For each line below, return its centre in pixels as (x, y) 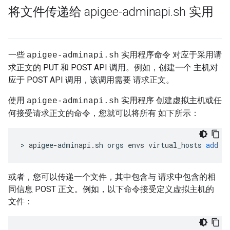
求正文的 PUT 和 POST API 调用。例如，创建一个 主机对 (113, 68)
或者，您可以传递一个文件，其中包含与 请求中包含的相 (112, 177)
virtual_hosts (175, 145)
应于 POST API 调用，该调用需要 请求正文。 (91, 80)
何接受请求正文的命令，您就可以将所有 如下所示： (104, 113)
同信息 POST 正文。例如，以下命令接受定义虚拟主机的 (111, 189)
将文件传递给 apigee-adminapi (89, 12)
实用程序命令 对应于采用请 (170, 55)
